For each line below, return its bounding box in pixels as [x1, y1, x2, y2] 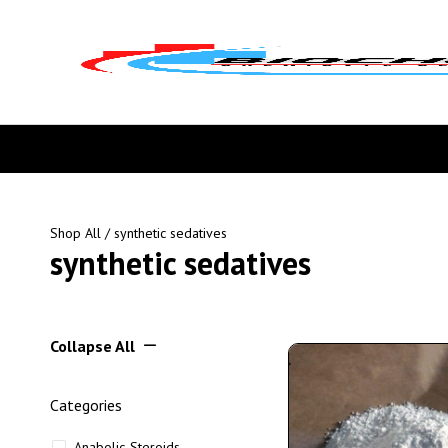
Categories [50, 395, 122, 415]
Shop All [50, 224, 101, 242]
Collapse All [50, 336, 135, 356]
